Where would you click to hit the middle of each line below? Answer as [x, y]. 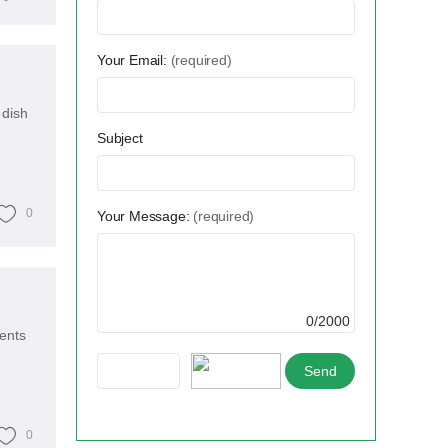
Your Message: [145, 216]
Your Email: [134, 60]
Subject [120, 138]
